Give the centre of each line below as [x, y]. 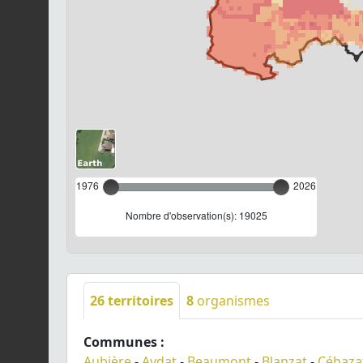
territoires [139, 300]
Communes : [124, 342]
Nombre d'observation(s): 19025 [196, 215]
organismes [232, 300]
